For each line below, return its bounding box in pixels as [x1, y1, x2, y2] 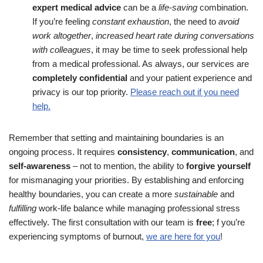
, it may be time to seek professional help [91, 44, 247, 55]
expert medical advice [32, 2, 121, 12]
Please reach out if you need [130, 86, 239, 97]
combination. [197, 2, 248, 12]
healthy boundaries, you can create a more [9, 188, 174, 199]
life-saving [156, 2, 197, 12]
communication [171, 146, 235, 157]
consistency [117, 146, 167, 157]
